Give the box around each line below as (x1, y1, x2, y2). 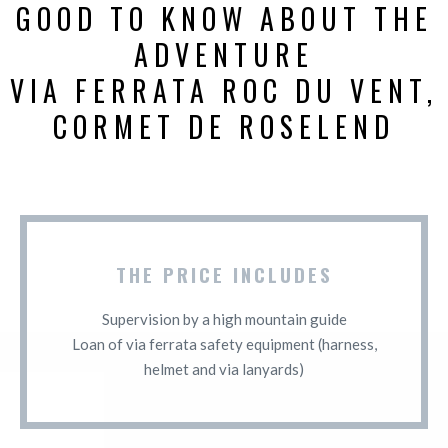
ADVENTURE (134, 33, 314, 75)
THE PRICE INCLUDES (115, 259, 333, 288)
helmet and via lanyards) (144, 359, 304, 378)
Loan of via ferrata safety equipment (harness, (71, 334, 377, 353)
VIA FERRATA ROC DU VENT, (10, 69, 438, 111)
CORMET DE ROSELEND (53, 105, 395, 147)
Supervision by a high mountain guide (101, 309, 347, 328)
